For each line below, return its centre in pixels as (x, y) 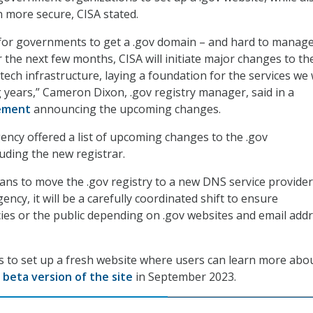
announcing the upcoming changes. (126, 109)
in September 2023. (184, 277)
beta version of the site (68, 277)
